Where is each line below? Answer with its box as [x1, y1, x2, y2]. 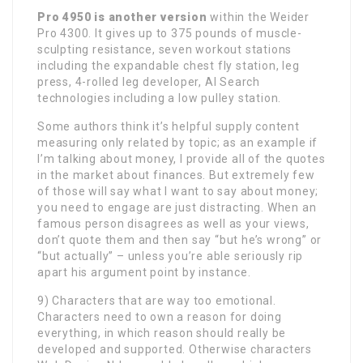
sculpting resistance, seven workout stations [37, 42, 293, 56]
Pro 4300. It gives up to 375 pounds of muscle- [37, 26, 302, 40]
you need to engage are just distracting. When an [37, 200, 317, 214]
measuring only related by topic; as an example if [37, 135, 318, 149]
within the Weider [207, 10, 310, 23]
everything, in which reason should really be [37, 326, 287, 340]
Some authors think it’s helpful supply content [37, 119, 300, 133]
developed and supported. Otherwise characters [37, 342, 312, 356]
